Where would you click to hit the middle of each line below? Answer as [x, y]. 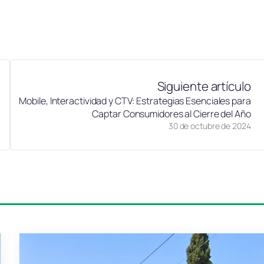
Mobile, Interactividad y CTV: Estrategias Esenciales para [135, 101]
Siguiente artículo [204, 86]
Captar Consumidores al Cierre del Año [171, 114]
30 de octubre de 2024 [209, 126]
